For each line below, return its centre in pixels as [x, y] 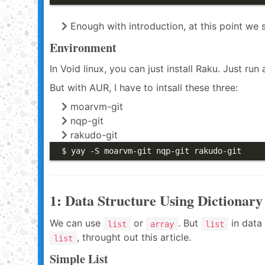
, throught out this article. [134, 237]
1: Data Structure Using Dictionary [156, 200]
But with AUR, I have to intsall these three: [144, 88]
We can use [77, 223]
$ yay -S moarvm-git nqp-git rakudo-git [151, 151]
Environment [83, 48]
